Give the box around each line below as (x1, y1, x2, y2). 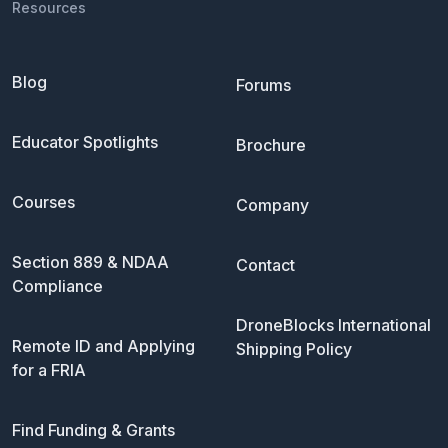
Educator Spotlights (12, 132, 158, 153)
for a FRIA (12, 360, 86, 381)
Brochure (236, 135, 306, 156)
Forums (236, 75, 291, 96)
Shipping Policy (236, 339, 352, 360)
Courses (12, 192, 75, 213)
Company (236, 195, 309, 216)
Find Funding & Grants (12, 420, 175, 441)
